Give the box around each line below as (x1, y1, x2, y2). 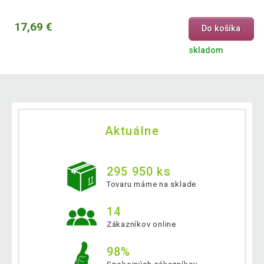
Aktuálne (104, 123, 160, 138)
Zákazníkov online (106, 220, 177, 229)
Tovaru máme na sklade (106, 180, 197, 189)
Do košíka (202, 24, 241, 34)
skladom (188, 45, 223, 55)
